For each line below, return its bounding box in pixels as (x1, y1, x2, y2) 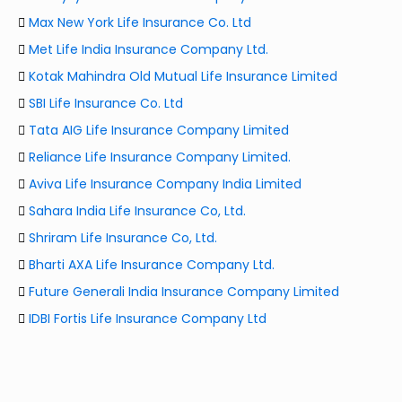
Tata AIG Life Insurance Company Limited (25, 121, 289, 140)
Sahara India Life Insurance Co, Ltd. (25, 202, 246, 221)
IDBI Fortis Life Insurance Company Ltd (25, 310, 267, 328)
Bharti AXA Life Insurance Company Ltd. (25, 256, 275, 275)
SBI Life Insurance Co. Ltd (25, 94, 183, 113)
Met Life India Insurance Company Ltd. (25, 40, 268, 59)
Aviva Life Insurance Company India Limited (25, 175, 301, 194)
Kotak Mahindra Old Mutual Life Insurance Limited (25, 67, 337, 86)
